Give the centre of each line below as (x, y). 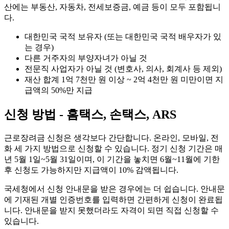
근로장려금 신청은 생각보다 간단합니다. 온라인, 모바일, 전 (111, 138)
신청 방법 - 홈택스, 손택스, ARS (90, 115)
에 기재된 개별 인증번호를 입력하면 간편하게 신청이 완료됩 (113, 200)
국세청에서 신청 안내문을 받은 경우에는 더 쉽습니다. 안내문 (114, 189)
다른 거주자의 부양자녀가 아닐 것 (86, 58)
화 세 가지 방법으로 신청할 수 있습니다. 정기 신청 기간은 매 (113, 149)
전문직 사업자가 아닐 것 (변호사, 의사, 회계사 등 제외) (123, 69)
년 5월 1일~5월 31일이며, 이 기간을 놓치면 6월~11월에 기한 (112, 159)
